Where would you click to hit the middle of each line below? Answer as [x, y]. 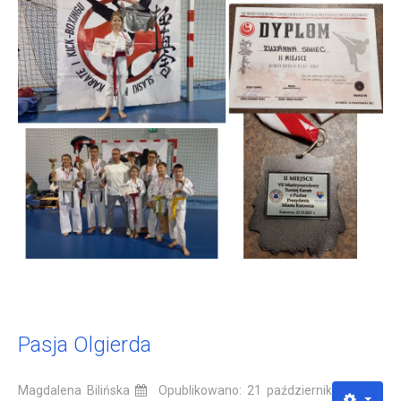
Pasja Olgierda [85, 344]
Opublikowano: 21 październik [245, 390]
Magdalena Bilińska [74, 390]
